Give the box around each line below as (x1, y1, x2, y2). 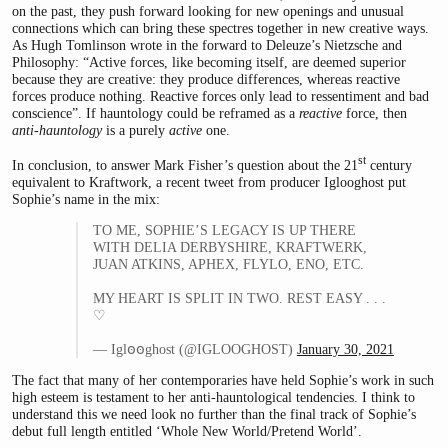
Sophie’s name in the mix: (12, 190, 160, 207)
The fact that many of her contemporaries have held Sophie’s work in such (12, 371, 434, 388)
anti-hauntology (12, 121, 102, 138)
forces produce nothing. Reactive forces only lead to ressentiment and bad (12, 87, 429, 104)
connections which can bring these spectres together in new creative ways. (12, 19, 429, 36)
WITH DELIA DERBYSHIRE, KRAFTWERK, (92, 239, 367, 256)
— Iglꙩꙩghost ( (92, 340, 184, 357)
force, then (342, 104, 407, 121)
